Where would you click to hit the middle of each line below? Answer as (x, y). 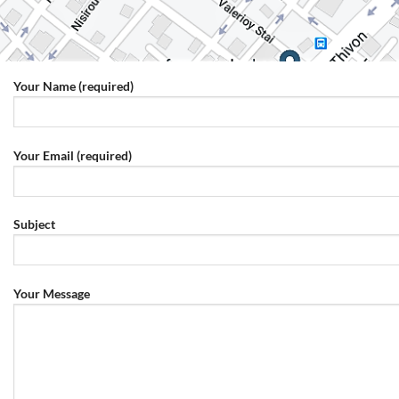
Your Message (52, 294)
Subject (34, 224)
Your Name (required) (73, 86)
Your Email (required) (73, 155)
